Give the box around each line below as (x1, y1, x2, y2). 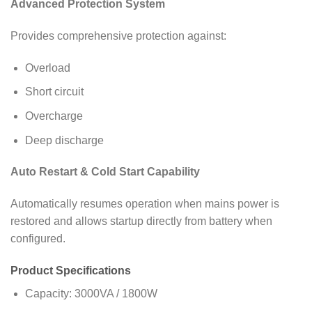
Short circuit (24, 86, 84, 98)
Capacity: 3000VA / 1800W (24, 288, 157, 300)
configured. (10, 233, 65, 245)
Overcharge (24, 110, 83, 123)
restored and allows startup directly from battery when (10, 215, 272, 228)
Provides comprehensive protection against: (10, 30, 226, 42)
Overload (24, 61, 70, 74)
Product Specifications (10, 265, 131, 277)
